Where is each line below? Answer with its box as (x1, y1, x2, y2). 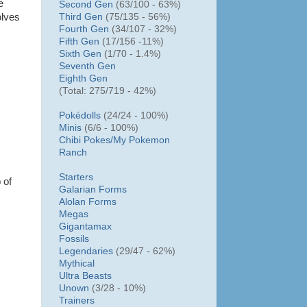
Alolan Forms (59, 196, 116, 207)
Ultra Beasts (59, 270, 112, 281)
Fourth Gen (59, 23, 109, 34)
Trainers (59, 295, 95, 306)
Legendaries (59, 245, 113, 256)
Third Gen (59, 11, 103, 22)
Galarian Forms (59, 184, 127, 195)
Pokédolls (59, 110, 101, 121)
